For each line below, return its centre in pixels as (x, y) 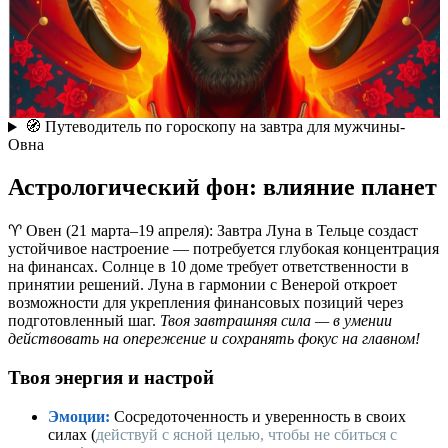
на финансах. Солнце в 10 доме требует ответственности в (208, 267)
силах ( (72, 434)
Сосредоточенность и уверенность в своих (258, 416)
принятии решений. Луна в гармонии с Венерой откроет (202, 285)
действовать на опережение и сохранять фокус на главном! (214, 339)
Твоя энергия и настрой (111, 377)
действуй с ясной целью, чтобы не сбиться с (246, 434)
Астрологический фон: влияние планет (222, 187)
